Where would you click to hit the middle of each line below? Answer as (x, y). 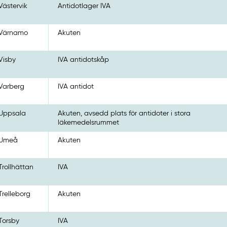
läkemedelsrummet (89, 122)
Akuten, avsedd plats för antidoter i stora (124, 113)
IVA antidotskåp (84, 60)
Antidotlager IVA (84, 6)
